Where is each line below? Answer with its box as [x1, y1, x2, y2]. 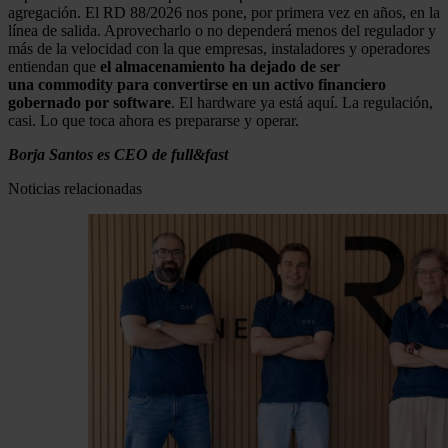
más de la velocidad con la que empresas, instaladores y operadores [8, 40, 430, 58]
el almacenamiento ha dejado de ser [100, 58, 340, 76]
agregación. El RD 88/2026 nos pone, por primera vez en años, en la [8, 4, 440, 22]
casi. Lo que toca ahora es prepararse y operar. [8, 112, 299, 130]
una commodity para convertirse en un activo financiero [8, 76, 386, 94]
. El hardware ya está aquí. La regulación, [171, 94, 433, 112]
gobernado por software [8, 94, 171, 112]
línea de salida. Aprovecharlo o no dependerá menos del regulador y [8, 22, 436, 40]
